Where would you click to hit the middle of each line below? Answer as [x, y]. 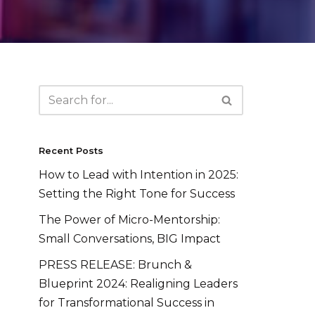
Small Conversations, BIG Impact [130, 239]
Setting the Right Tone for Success [137, 194]
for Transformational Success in [127, 303]
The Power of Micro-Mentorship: [129, 220]
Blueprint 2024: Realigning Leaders [138, 284]
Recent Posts [71, 151]
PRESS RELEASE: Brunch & [115, 265]
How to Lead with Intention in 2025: [139, 175]
